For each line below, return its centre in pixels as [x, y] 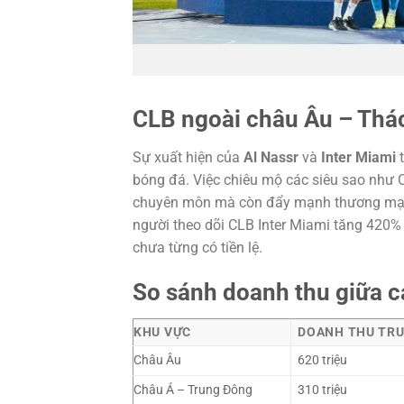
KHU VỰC [163, 333]
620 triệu [323, 361]
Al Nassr [271, 157]
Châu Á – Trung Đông [193, 390]
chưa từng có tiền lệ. [197, 247]
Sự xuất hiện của [188, 157]
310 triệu [323, 390]
